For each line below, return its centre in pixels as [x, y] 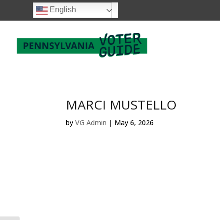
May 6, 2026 [134, 123]
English [62, 10]
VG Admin [91, 123]
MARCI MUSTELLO [122, 105]
